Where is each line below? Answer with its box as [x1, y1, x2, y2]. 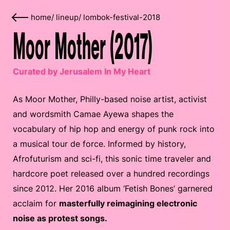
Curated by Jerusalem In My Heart [13, 66, 150, 76]
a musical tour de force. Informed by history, [13, 139, 186, 149]
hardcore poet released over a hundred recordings [13, 168, 209, 179]
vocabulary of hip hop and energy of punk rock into [13, 124, 215, 134]
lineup [56, 13, 79, 22]
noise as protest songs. [13, 213, 107, 223]
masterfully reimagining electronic [59, 198, 197, 208]
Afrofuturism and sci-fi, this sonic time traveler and [13, 154, 211, 164]
